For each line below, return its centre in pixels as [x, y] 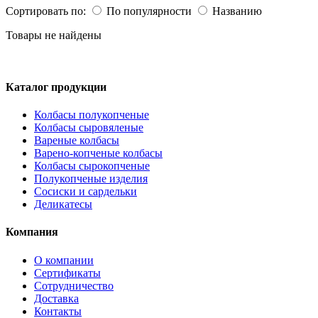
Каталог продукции [56, 87]
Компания [32, 232]
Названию [236, 11]
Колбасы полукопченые [92, 115]
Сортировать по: [47, 11]
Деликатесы [63, 204]
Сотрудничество [74, 285]
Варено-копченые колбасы [98, 153]
